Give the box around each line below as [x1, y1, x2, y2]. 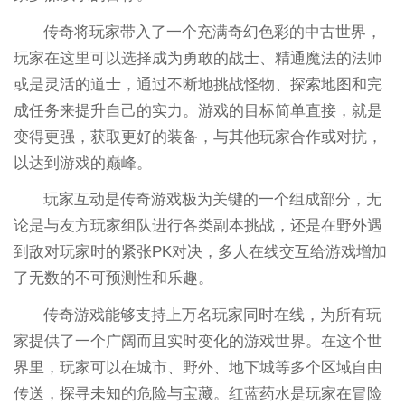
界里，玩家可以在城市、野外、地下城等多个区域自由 [13, 359, 382, 377]
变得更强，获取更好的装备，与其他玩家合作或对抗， [13, 127, 382, 146]
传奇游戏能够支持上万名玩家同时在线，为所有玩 [43, 306, 382, 325]
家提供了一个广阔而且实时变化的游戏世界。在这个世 [13, 333, 382, 351]
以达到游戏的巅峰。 [13, 154, 152, 172]
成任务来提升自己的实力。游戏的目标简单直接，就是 [13, 101, 382, 119]
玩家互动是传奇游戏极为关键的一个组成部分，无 [43, 191, 382, 209]
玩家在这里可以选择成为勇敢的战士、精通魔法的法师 [13, 49, 382, 67]
